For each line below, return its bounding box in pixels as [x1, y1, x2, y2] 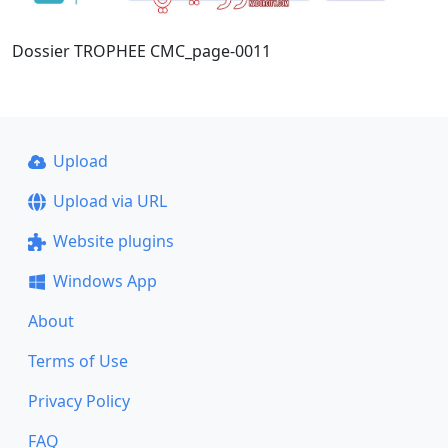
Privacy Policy [28, 390, 130, 412]
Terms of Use [28, 350, 128, 372]
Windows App [52, 270, 157, 292]
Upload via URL [52, 190, 167, 212]
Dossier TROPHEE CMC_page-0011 [12, 39, 271, 62]
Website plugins [52, 230, 174, 252]
